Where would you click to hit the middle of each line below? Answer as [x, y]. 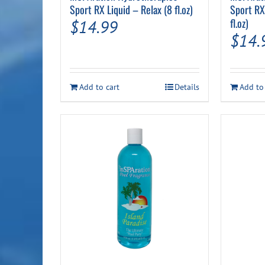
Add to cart [99, 87]
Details [187, 87]
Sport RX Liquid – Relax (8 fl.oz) [131, 10]
